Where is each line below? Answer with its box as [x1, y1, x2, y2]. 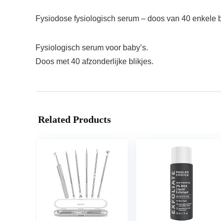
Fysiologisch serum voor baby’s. [36, 43, 148, 52]
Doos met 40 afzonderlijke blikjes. [36, 57, 153, 66]
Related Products [38, 114, 111, 125]
